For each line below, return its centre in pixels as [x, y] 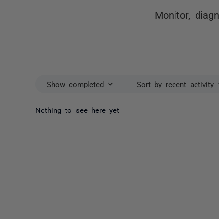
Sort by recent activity [175, 84]
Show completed [75, 84]
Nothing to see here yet [77, 109]
